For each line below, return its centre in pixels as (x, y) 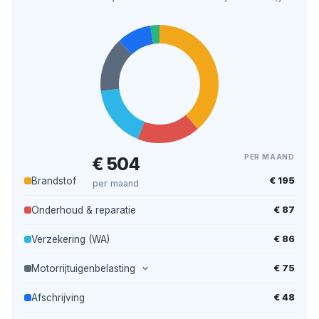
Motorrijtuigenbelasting (85, 268)
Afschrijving (58, 297)
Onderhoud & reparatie (84, 210)
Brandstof (54, 181)
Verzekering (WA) (70, 239)
